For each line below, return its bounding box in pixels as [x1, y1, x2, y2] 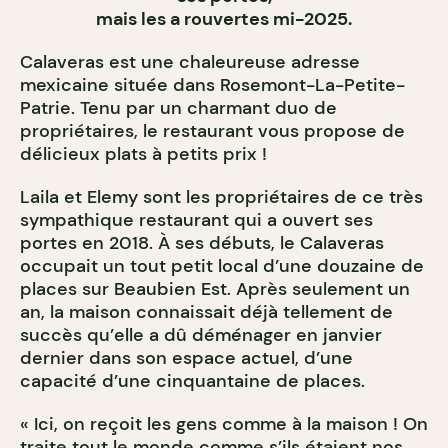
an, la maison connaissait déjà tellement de [20, 300, 393, 325]
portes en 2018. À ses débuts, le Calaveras [20, 231, 384, 256]
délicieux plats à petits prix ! [20, 142, 267, 167]
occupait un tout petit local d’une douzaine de [20, 254, 424, 279]
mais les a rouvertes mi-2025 [96, 7, 348, 32]
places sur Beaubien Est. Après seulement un [20, 277, 410, 302]
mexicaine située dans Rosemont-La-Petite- [20, 73, 405, 98]
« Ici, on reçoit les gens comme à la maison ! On [20, 412, 428, 437]
